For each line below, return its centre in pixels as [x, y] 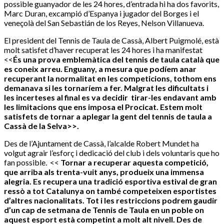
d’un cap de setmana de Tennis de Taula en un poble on [104, 210]
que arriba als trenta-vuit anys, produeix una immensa [104, 172]
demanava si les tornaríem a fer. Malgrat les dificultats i [106, 88]
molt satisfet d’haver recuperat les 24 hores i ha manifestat [103, 50]
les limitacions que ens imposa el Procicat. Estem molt [103, 107]
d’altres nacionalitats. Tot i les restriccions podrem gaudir [111, 200]
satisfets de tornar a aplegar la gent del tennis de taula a [108, 116]
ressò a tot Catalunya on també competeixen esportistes [110, 191]
